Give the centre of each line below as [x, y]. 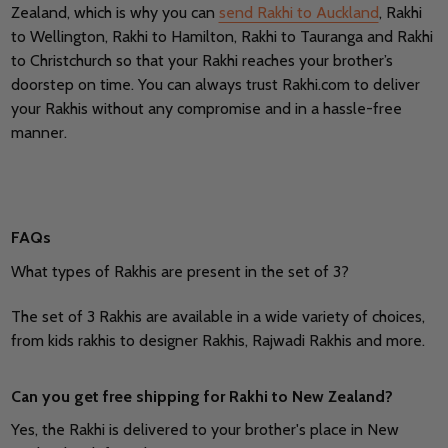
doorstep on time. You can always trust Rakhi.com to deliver [215, 85]
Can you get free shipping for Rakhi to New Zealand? [201, 397]
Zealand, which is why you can [114, 13]
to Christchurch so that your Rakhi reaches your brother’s [201, 61]
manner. [38, 133]
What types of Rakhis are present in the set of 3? [179, 272]
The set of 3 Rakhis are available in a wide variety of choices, [217, 317]
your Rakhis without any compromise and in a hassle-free [206, 109]
